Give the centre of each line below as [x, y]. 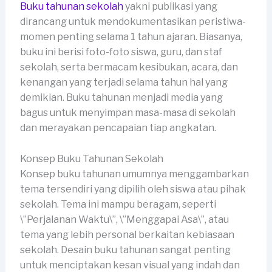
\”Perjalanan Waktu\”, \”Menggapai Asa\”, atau [124, 219]
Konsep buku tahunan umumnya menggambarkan [134, 174]
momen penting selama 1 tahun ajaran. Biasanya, [131, 37]
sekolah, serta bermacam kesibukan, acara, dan [129, 67]
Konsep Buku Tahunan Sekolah [91, 158]
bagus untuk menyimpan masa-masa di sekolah [127, 113]
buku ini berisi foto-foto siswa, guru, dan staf [121, 52]
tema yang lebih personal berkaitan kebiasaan [127, 234]
